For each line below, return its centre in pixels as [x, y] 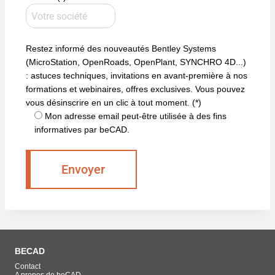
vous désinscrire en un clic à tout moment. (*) [114, 102]
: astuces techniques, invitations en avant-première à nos [137, 75]
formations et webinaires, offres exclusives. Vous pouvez [135, 89]
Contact [28, 267]
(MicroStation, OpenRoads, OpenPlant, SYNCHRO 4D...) [136, 62]
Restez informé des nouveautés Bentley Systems [121, 48]
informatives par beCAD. [82, 129]
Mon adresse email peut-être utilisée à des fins [136, 116]
